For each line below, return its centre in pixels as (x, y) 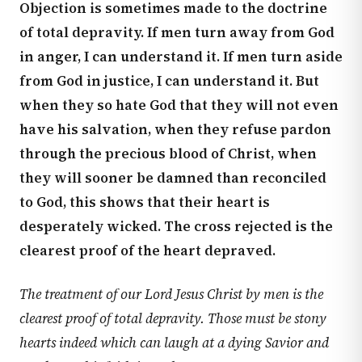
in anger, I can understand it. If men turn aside (181, 57)
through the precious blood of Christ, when (168, 154)
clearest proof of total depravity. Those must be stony (173, 318)
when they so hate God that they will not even (179, 105)
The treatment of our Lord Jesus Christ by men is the (171, 294)
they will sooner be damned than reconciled (173, 178)
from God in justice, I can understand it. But (169, 81)
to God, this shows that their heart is (145, 202)
